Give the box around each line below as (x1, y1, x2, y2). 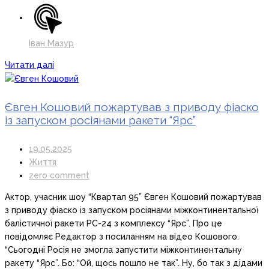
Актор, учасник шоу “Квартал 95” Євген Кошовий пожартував (5, 192, 262, 202)
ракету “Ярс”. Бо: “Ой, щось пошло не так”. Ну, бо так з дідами (5, 258, 262, 268)
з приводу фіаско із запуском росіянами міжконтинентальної (5, 205, 258, 215)
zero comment (29, 170, 89, 180)
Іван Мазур (29, 38, 74, 48)
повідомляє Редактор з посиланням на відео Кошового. (5, 231, 239, 241)
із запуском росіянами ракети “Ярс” (5, 113, 196, 127)
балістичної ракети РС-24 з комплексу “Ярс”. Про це (5, 218, 222, 228)
